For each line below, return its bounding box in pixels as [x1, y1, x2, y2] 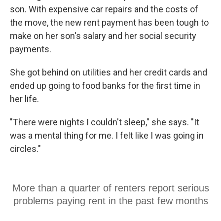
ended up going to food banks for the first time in [10, 80, 200, 91]
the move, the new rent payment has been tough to [10, 17, 209, 28]
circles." [10, 144, 41, 154]
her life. [10, 94, 39, 104]
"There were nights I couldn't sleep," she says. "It [10, 117, 199, 127]
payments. [10, 44, 51, 54]
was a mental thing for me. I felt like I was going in [10, 130, 204, 141]
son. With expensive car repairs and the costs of [10, 4, 198, 14]
